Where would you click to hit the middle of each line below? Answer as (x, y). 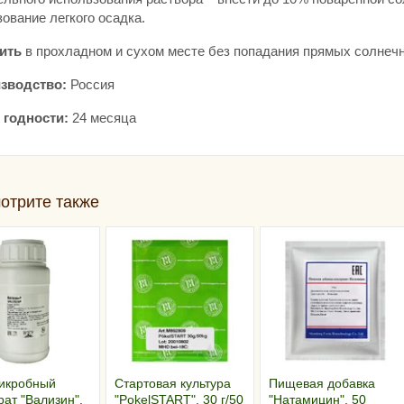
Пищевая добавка (321, 383)
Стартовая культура (173, 383)
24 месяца (102, 118)
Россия (92, 85)
